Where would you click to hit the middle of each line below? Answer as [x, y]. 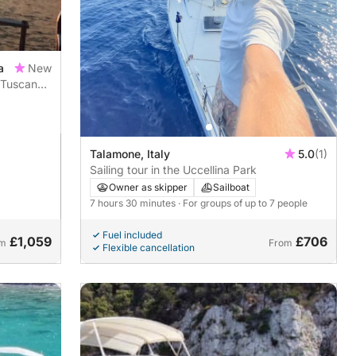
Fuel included [133, 234]
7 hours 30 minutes [134, 203]
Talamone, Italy [130, 153]
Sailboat [232, 187]
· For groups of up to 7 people [243, 203]
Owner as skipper [149, 187]
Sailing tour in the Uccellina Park [174, 169]
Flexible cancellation [149, 247]
